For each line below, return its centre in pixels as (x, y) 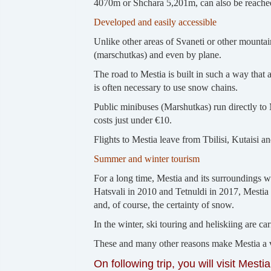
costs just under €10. (132, 120)
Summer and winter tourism (146, 158)
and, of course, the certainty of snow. (164, 204)
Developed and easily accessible (155, 22)
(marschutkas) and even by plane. (157, 54)
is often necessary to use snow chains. (165, 87)
